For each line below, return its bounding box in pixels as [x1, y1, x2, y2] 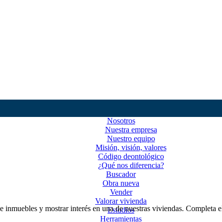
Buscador [106, 170, 136, 178]
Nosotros [107, 116, 135, 125]
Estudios [108, 206, 134, 214]
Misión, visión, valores [95, 143, 166, 152]
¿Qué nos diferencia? [98, 161, 164, 169]
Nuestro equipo [107, 134, 155, 143]
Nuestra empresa [105, 125, 157, 134]
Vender [110, 188, 132, 196]
